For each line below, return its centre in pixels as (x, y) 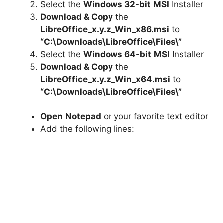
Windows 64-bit (117, 54)
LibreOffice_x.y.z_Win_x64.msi (105, 79)
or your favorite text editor (155, 117)
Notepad (83, 117)
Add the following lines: (87, 129)
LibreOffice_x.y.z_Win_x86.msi (105, 29)
